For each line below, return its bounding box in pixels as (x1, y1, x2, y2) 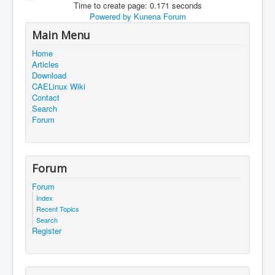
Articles (32, 58, 59, 70)
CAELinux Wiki (32, 80, 85, 92)
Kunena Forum (133, 10, 186, 22)
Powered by (89, 10, 131, 22)
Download (32, 69, 66, 81)
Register (32, 224, 61, 236)
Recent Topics (36, 203, 79, 214)
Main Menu (32, 27, 90, 42)
